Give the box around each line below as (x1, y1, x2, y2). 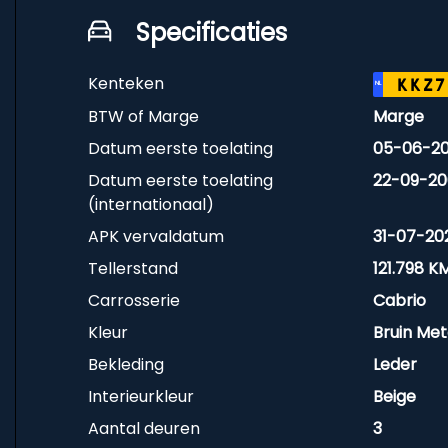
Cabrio (372, 289, 426, 312)
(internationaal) (88, 193, 214, 216)
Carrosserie (88, 289, 180, 312)
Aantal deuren (88, 417, 200, 440)
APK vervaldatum (88, 225, 224, 248)
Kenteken (88, 72, 164, 95)
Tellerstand (88, 257, 178, 280)
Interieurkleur (88, 385, 194, 408)
